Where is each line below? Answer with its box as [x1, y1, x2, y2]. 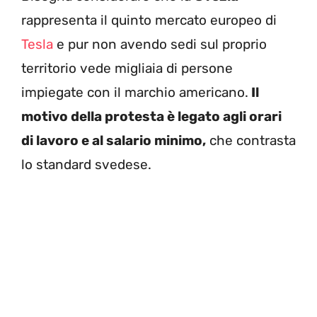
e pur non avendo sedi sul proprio [53, 35, 267, 52]
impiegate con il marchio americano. [21, 83, 248, 100]
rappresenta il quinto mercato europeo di [21, 11, 277, 28]
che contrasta [206, 132, 296, 149]
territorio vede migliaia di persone [21, 59, 233, 76]
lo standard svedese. [21, 156, 151, 173]
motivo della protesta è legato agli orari [21, 108, 282, 125]
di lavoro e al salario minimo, [21, 132, 206, 149]
